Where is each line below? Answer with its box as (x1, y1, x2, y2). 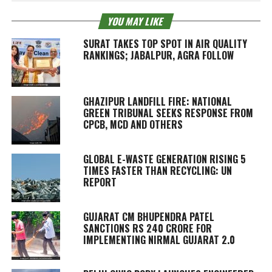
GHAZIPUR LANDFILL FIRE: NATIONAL (83, 93, 232, 109)
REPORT (83, 174, 117, 189)
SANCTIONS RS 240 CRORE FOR (83, 220, 212, 236)
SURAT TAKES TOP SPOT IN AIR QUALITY (83, 36, 247, 51)
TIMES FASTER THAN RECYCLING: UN (83, 163, 232, 178)
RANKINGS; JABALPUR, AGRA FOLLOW (83, 47, 234, 63)
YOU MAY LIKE (106, 13, 166, 29)
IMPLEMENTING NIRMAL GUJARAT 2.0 (83, 232, 235, 247)
